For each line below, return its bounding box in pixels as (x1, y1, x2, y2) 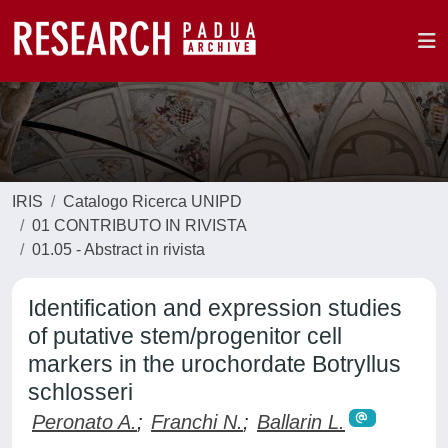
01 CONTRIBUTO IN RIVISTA (32, 217, 247, 234)
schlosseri (28, 379, 133, 405)
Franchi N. (151, 411, 243, 433)
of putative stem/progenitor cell (28, 323, 342, 349)
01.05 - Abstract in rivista (32, 241, 205, 258)
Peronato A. (32, 411, 137, 433)
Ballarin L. (257, 411, 345, 433)
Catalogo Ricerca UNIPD (63, 193, 242, 210)
